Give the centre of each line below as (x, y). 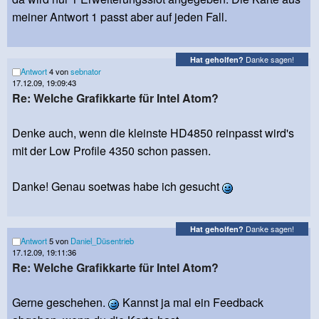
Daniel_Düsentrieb (102, 240)
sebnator (86, 71)
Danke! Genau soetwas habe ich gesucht (117, 186)
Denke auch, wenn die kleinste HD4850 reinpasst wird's (153, 132)
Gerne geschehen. (60, 302)
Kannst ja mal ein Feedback (192, 302)
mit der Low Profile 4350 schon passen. (111, 150)
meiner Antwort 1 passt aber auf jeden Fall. (120, 16)
